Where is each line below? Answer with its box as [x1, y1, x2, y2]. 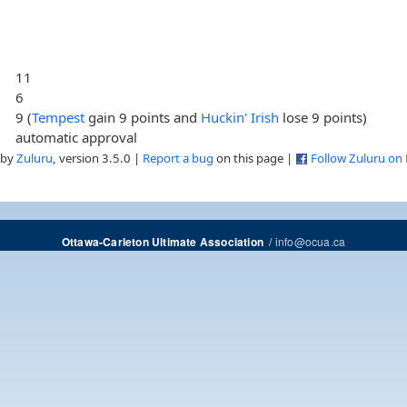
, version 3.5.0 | [53, 149, 143, 166]
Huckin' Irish [201, 107, 280, 126]
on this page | [213, 149, 295, 166]
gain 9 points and [84, 107, 202, 126]
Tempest [32, 107, 85, 126]
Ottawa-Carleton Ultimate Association [61, 233, 263, 250]
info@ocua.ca [274, 233, 346, 249]
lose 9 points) [279, 107, 368, 126]
